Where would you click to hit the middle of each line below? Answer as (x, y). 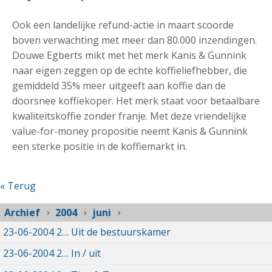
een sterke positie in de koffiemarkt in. (100, 146)
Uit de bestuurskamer (121, 232)
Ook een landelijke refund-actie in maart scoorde (123, 25)
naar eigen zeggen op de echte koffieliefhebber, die (130, 70)
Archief (22, 212)
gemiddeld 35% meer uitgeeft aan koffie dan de (119, 86)
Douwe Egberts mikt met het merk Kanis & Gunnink (129, 55)
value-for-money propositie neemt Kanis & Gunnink (130, 131)
